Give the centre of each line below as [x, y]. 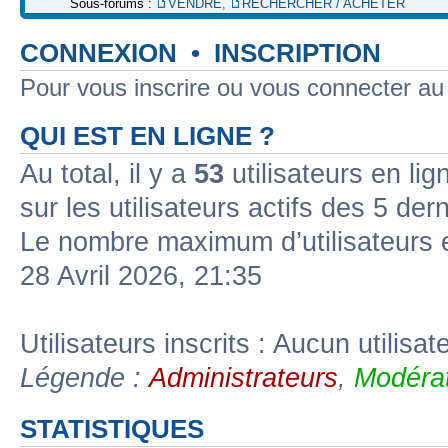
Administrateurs [243, 378]
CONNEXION [98, 53]
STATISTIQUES [112, 429]
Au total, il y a [107, 174]
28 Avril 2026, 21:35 [141, 276]
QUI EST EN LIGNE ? [147, 136]
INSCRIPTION [297, 53]
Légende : [84, 378]
